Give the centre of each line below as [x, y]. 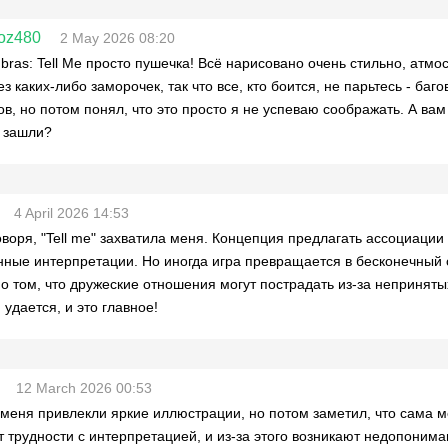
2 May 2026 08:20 [117, 38]
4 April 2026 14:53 [71, 213]
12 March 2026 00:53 [84, 388]
